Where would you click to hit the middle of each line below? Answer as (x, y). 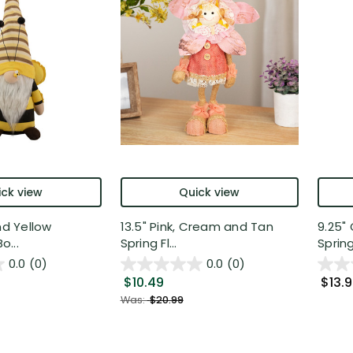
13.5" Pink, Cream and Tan (197, 226)
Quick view (210, 192)
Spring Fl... (149, 243)
